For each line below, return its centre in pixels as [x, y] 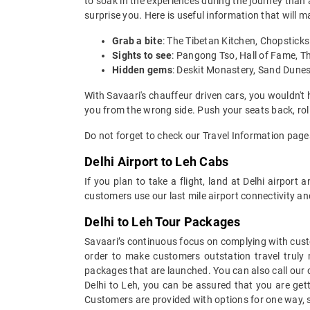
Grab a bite [137, 40]
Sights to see [142, 55]
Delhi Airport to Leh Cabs [157, 161]
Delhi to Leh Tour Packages [163, 221]
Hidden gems [142, 70]
